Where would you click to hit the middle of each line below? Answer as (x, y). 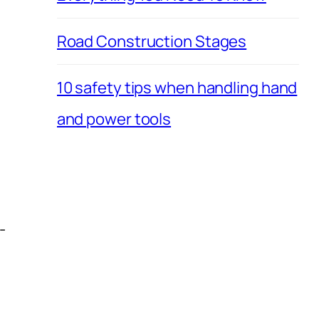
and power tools (114, 119)
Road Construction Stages (152, 41)
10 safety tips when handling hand (177, 87)
